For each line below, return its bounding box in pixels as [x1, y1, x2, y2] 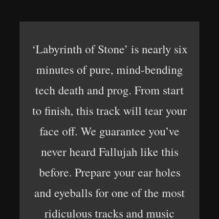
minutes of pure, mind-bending [36, 62, 183, 77]
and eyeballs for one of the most [34, 185, 185, 200]
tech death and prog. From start [35, 82, 184, 98]
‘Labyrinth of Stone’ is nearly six [31, 41, 188, 57]
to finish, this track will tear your [32, 103, 187, 118]
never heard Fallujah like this [41, 144, 178, 159]
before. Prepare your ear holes [39, 164, 180, 180]
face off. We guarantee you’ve [40, 123, 179, 139]
